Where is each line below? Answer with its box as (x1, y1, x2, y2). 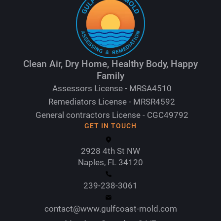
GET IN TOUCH (84, 122, 137, 131)
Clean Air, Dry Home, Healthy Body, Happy (23, 58, 198, 70)
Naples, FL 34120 (78, 157, 143, 168)
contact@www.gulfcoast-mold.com (44, 204, 177, 214)
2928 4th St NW (81, 146, 140, 156)
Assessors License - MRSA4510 (52, 83, 172, 94)
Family (97, 70, 124, 82)
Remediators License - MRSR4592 (48, 97, 175, 107)
